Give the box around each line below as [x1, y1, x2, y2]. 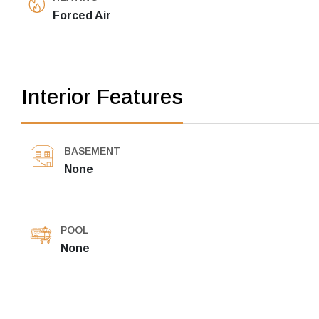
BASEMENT [64, 145, 120, 157]
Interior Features [21, 85, 183, 109]
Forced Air [53, 9, 111, 22]
